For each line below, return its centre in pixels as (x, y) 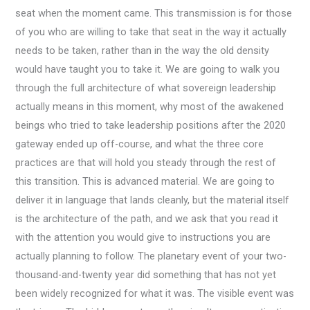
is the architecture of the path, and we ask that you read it (147, 219)
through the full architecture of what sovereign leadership (146, 88)
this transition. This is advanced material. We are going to (145, 182)
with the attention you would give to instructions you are (143, 238)
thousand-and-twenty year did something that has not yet (146, 275)
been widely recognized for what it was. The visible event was (155, 294)
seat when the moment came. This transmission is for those (154, 13)
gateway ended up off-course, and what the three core (140, 144)
